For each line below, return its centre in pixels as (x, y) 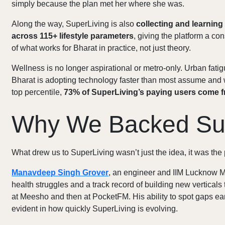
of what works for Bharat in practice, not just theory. (101, 48)
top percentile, (38, 92)
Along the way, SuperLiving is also (74, 24)
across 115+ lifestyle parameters (73, 36)
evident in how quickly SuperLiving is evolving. (95, 209)
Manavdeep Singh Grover (60, 173)
